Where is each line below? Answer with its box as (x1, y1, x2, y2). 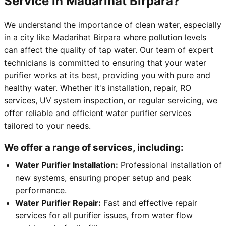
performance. (15, 185, 67, 196)
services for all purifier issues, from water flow (15, 210, 193, 221)
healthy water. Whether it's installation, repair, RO (4, 83, 191, 93)
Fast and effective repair (101, 198, 197, 208)
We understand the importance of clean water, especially (4, 20, 221, 30)
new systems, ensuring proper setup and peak (15, 173, 191, 183)
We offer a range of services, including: (4, 142, 184, 154)
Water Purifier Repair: (15, 198, 101, 208)
